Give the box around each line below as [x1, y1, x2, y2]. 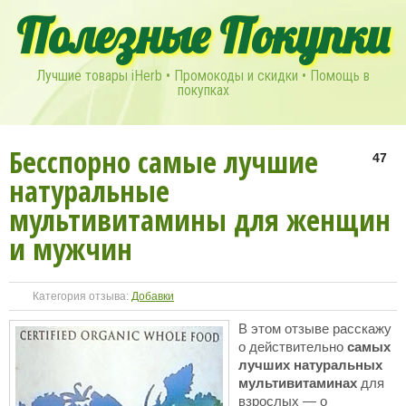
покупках [177, 82, 229, 99]
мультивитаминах [238, 375, 357, 391]
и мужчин [9, 229, 132, 268]
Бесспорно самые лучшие [9, 142, 318, 181]
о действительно [238, 339, 347, 354]
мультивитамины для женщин [9, 200, 391, 239]
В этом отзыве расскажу [238, 321, 391, 336]
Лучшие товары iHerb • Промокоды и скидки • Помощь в [36, 67, 370, 84]
